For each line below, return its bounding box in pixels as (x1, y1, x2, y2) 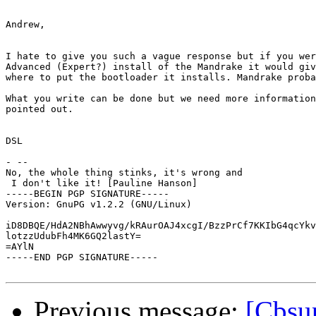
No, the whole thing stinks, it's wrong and (6, 167, 243, 178)
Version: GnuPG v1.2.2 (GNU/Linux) (6, 199, 192, 210)
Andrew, (6, 19, 45, 30)
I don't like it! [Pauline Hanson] (6, 178, 197, 189)
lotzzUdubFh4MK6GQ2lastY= (6, 231, 141, 242)
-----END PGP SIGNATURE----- (6, 252, 158, 263)
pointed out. (6, 104, 73, 115)
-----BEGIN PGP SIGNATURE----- (6, 188, 169, 200)
